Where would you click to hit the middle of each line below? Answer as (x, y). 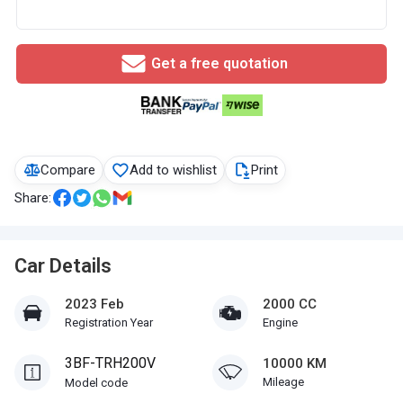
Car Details (63, 266)
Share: (33, 198)
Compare (68, 170)
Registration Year (109, 322)
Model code (96, 383)
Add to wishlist (173, 170)
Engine (280, 322)
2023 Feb (94, 304)
